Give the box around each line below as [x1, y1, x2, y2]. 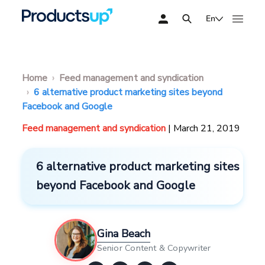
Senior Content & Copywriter [96, 242, 211, 254]
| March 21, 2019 [168, 122, 241, 135]
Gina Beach [96, 227, 150, 241]
